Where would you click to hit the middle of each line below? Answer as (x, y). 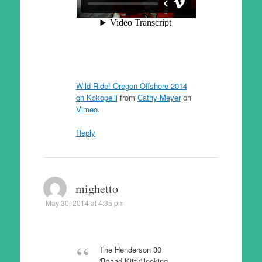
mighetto (96, 188)
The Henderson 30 (130, 249)
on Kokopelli (96, 97)
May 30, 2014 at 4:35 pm (85, 202)
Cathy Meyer (159, 97)
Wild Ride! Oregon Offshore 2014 (131, 86)
